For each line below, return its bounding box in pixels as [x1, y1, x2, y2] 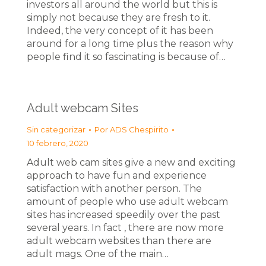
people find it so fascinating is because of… [27, 51, 226, 62]
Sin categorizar [27, 125, 85, 134]
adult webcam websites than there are [27, 235, 211, 246]
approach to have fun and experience [27, 170, 207, 181]
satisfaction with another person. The [27, 183, 202, 194]
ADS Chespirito [110, 125, 169, 134]
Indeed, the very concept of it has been [27, 25, 213, 36]
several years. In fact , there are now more [27, 222, 224, 233]
